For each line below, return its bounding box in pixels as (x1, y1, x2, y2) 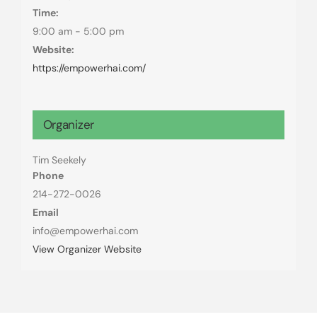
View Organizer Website (32, 242, 142, 255)
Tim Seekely (32, 153, 86, 166)
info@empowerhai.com (32, 224, 138, 237)
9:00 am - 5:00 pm (32, 24, 124, 38)
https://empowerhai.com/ (32, 61, 146, 74)
